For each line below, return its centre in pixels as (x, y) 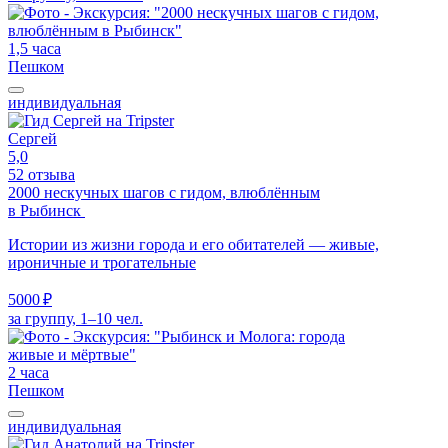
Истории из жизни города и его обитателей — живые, (193, 244)
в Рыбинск (46, 210)
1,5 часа (34, 48)
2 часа (28, 372)
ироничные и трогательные (102, 262)
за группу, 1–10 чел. (75, 318)
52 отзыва (41, 174)
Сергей (32, 138)
